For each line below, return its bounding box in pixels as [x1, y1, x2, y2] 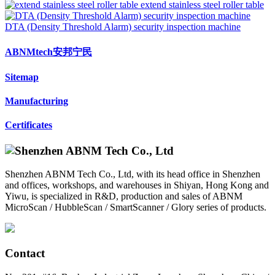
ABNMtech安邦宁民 [5, 46, 92, 57]
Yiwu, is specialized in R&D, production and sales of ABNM [5, 191, 242, 202]
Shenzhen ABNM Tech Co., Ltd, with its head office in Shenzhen [5, 169, 260, 180]
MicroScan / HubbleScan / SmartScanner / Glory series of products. [5, 202, 266, 213]
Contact [5, 247, 45, 260]
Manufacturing [5, 96, 68, 107]
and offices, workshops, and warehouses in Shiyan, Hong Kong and [5, 180, 269, 191]
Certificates [5, 120, 52, 131]
